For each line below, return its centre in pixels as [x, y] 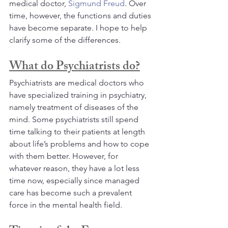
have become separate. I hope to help [79, 28]
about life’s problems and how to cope [80, 144]
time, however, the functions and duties [81, 16]
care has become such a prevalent [72, 193]
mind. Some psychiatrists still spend [75, 120]
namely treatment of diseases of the [75, 107]
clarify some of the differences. [65, 40]
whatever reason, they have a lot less [75, 168]
